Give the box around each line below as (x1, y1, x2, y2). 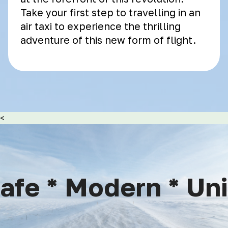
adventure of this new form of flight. (20, 34, 196, 46)
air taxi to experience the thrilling (20, 20, 181, 32)
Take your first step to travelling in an (20, 7, 201, 18)
